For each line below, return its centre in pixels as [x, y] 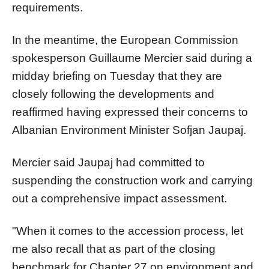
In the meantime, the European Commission [125, 40]
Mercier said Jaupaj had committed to [108, 162]
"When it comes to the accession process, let [128, 231]
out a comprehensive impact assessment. [119, 198]
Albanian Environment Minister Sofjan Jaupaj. [129, 130]
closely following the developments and [113, 94]
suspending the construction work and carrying [132, 180]
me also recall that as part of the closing [114, 249]
